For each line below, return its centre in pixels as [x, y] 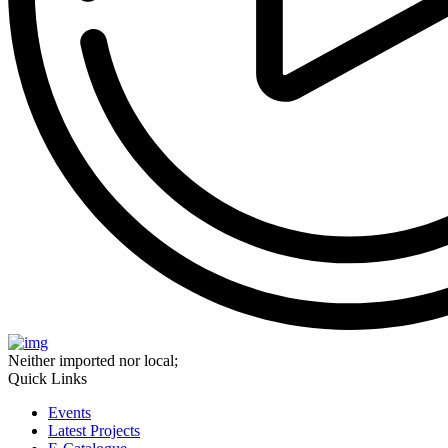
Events [69, 412]
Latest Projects [94, 430]
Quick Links [47, 378]
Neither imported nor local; [93, 360]
